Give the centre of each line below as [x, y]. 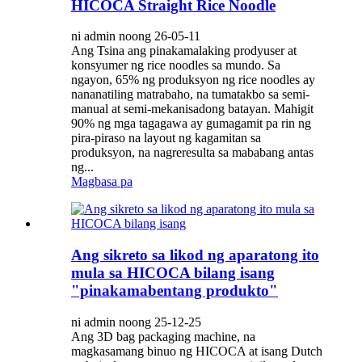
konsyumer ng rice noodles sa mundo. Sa [176, 65]
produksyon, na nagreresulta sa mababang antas [192, 153]
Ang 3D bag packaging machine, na [163, 336]
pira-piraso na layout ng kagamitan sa [166, 138]
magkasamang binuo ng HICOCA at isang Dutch [197, 351]
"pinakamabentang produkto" [175, 290]
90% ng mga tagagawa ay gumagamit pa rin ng [191, 124]
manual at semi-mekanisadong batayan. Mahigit [192, 109]
